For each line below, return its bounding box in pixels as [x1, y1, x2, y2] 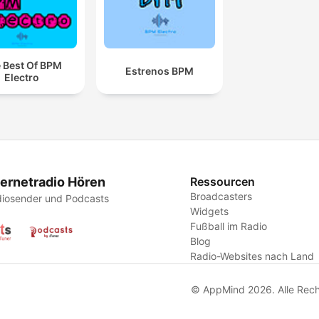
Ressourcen [190, 174, 256, 189]
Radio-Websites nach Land [190, 250, 315, 263]
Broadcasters [190, 190, 253, 203]
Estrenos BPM [125, 65, 194, 78]
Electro [4, 70, 40, 83]
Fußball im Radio [190, 220, 268, 233]
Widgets [190, 205, 229, 218]
